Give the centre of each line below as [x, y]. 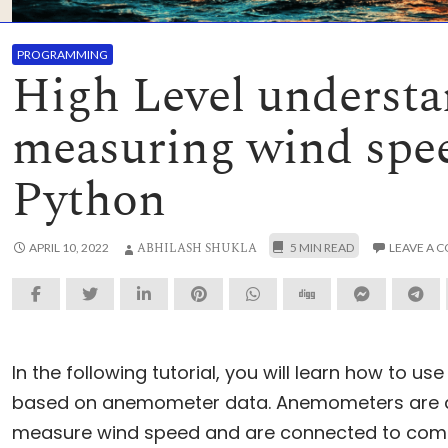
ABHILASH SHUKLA [196, 248]
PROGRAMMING [62, 54]
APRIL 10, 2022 [68, 247]
